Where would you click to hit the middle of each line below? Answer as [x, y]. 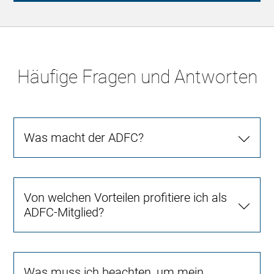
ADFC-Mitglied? [64, 212]
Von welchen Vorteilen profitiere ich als [126, 198]
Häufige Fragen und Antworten [137, 77]
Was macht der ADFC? [84, 138]
